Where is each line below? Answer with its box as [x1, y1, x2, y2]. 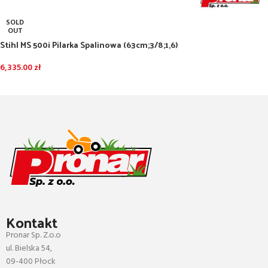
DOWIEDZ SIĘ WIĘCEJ [8, 78, 77, 90]
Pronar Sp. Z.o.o [6, 228, 61, 242]
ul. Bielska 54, [6, 241, 52, 255]
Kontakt [6, 208, 57, 235]
